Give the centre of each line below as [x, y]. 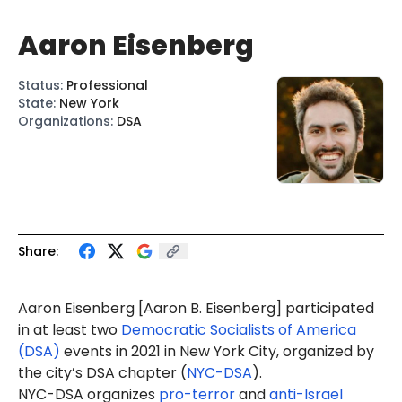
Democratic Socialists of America [239, 329]
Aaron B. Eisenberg [210, 308]
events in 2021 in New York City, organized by [217, 351]
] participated [325, 308]
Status [39, 85]
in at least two [70, 329]
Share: [38, 251]
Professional [107, 85]
